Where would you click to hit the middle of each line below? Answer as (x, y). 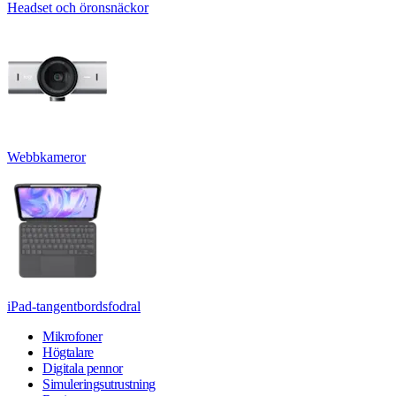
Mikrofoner (72, 336)
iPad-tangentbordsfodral (74, 306)
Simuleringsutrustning (99, 384)
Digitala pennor (83, 368)
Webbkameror (46, 156)
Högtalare (68, 352)
